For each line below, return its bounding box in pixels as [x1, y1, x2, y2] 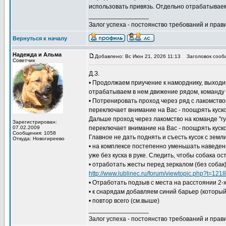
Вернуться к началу [13, 35, 67, 41]
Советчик [13, 58, 35, 63]
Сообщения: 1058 [13, 130, 56, 136]
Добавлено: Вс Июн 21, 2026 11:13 [95, 53, 181, 59]
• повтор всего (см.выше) [89, 197, 159, 204]
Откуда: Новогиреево [13, 136, 65, 141]
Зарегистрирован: [13, 119, 57, 125]
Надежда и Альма [13, 51, 62, 58]
